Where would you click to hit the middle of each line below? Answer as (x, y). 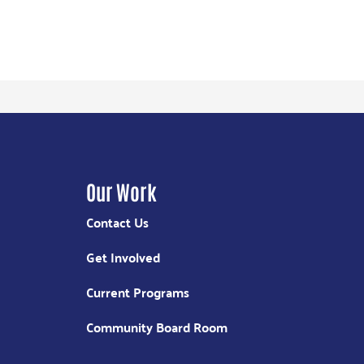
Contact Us (117, 222)
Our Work (121, 191)
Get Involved (123, 257)
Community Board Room (156, 327)
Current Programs (137, 292)
